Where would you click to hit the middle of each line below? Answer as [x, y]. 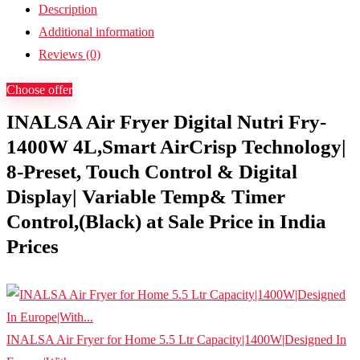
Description [68, 9]
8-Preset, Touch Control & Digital [152, 172]
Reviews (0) [70, 54]
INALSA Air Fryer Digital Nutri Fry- [166, 122]
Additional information [96, 32]
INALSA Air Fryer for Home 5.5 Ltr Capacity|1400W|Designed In [176, 340]
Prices [33, 246]
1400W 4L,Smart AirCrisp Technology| [176, 147]
